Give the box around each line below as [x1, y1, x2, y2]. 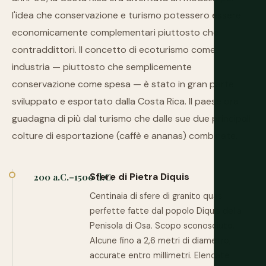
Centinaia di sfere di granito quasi [90, 191, 224, 201]
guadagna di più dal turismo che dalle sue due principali [12, 112, 251, 125]
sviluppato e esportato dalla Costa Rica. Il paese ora [12, 95, 239, 107]
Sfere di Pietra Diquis [90, 170, 189, 183]
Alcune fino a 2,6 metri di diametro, [90, 235, 231, 246]
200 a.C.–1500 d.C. [34, 171, 113, 183]
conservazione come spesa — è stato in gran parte [12, 78, 234, 90]
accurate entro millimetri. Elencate [90, 250, 230, 261]
